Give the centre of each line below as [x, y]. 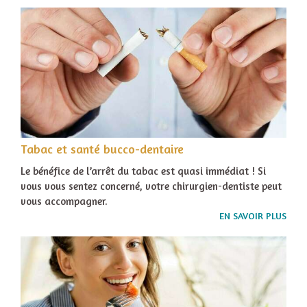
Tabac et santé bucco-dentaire [102, 149]
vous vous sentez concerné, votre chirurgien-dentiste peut [151, 186]
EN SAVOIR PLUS [253, 216]
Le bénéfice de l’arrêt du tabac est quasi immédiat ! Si [143, 171]
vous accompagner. [64, 201]
